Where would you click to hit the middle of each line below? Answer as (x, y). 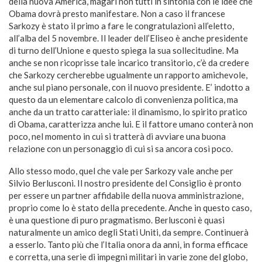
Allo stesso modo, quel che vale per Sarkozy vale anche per (121, 171)
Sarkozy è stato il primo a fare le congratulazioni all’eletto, (121, 26)
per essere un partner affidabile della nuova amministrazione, (126, 195)
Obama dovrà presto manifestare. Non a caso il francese (117, 13)
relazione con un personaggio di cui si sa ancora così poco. (121, 149)
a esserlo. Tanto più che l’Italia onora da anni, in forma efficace (128, 244)
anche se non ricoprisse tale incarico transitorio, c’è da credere (129, 63)
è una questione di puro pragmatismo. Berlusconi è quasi (117, 220)
